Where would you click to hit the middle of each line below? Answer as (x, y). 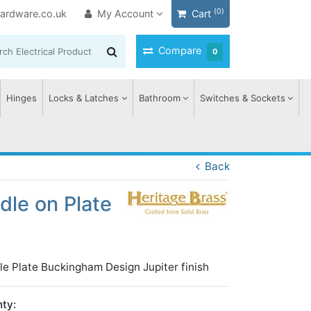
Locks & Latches (84, 98)
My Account (126, 14)
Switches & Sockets (242, 98)
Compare (180, 50)
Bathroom (159, 98)
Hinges (22, 98)
